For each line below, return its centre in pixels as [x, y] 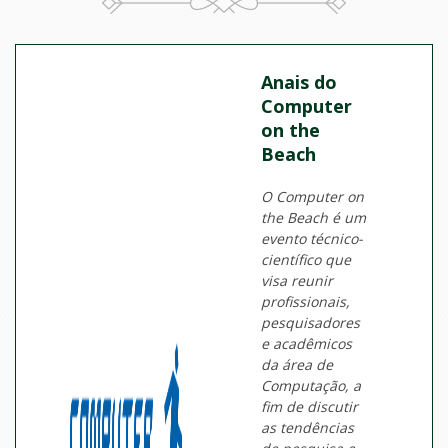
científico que [306, 260]
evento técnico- [312, 239]
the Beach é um [314, 218]
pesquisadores [311, 323]
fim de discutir [310, 407]
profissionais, [306, 302]
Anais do [299, 82]
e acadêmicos [307, 344]
